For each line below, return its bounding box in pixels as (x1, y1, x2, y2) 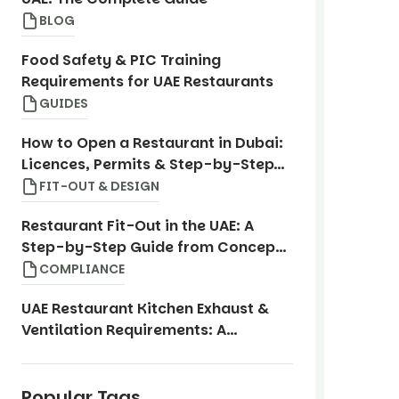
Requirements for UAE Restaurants (21, 70, 274, 92)
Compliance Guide (21, 340, 160, 362)
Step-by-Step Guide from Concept (21, 236, 281, 257)
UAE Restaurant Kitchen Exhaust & (21, 297, 270, 319)
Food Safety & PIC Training (21, 49, 222, 70)
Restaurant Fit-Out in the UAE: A (21, 215, 255, 236)
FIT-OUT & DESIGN (39, 177, 160, 196)
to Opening (21, 257, 104, 279)
